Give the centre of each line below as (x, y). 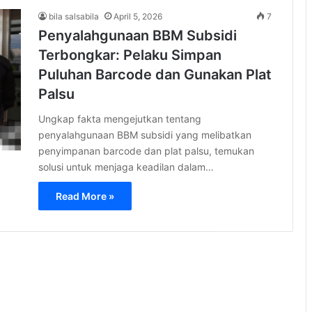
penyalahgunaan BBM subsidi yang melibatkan (145, 134)
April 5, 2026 (138, 16)
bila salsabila (74, 16)
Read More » (85, 196)
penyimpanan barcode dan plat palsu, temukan (146, 150)
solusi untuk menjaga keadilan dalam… (126, 166)
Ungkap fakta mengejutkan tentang (120, 118)
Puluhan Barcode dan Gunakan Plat (155, 74)
